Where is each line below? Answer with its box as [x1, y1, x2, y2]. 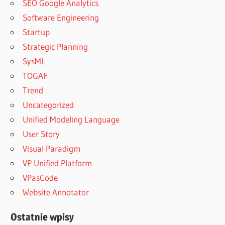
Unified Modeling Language [23, 114, 120, 125]
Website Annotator [23, 187, 89, 198]
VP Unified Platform [23, 158, 92, 169]
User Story [23, 129, 60, 140]
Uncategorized [23, 99, 74, 110]
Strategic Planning [23, 41, 88, 52]
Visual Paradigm [23, 143, 81, 154]
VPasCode [23, 172, 58, 183]
